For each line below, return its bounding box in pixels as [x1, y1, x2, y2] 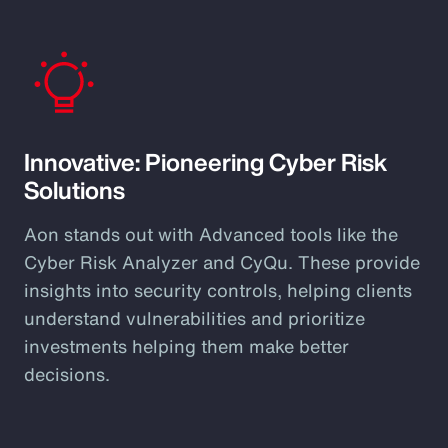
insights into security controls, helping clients [24, 277, 412, 303]
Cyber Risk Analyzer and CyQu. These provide [24, 249, 420, 275]
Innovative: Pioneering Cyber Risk [24, 144, 387, 180]
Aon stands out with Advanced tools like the [24, 221, 398, 247]
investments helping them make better [24, 333, 349, 359]
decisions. [24, 361, 110, 387]
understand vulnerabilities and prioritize [24, 305, 365, 331]
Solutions [24, 172, 125, 208]
